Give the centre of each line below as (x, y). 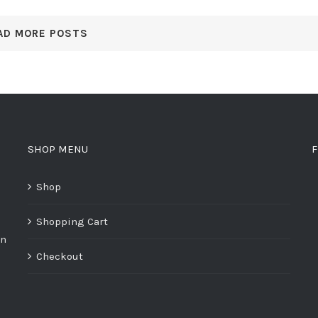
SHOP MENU (58, 149)
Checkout (60, 256)
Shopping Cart (72, 221)
